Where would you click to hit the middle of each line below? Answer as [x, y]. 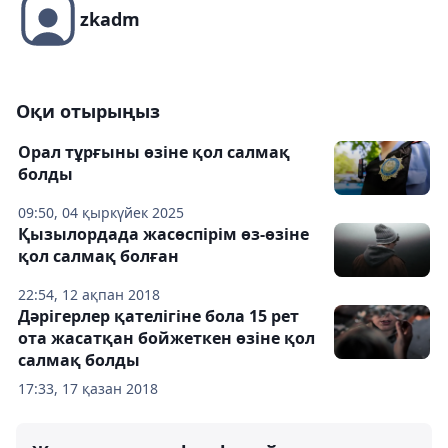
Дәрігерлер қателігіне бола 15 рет [158, 316]
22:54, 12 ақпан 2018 [89, 295]
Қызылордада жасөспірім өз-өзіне [163, 234]
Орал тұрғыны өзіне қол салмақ [154, 152]
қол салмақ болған [98, 256]
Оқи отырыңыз [88, 111]
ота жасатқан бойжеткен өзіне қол [166, 338]
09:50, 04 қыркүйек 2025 [101, 213]
